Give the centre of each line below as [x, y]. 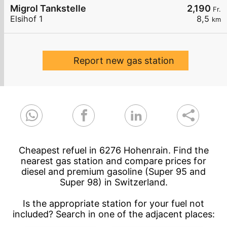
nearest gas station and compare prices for [113, 161]
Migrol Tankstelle [48, 9]
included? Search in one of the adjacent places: [113, 214]
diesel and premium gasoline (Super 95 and [113, 172]
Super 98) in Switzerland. [113, 182]
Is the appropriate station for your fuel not [113, 204]
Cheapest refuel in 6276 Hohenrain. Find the [113, 150]
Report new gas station [124, 61]
